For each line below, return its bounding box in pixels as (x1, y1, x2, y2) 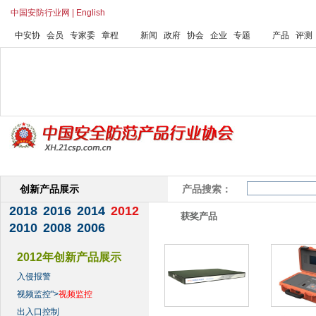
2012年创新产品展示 (17, 251, 121, 263)
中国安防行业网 (11, 8, 70, 18)
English (76, 8, 105, 18)
